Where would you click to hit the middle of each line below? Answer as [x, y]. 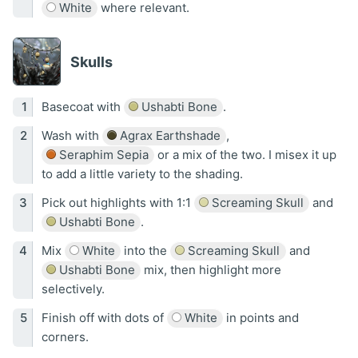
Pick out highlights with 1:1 [117, 203]
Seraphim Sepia [102, 155]
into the [145, 251]
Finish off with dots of [104, 318]
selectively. [73, 289]
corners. [65, 337]
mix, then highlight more [211, 270]
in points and [261, 318]
